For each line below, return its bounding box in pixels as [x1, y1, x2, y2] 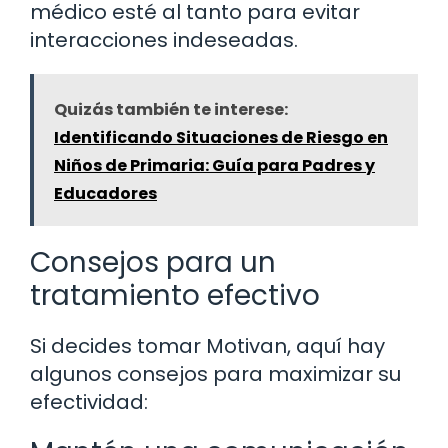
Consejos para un [30, 242, 276, 282]
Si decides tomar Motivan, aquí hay [30, 331, 385, 360]
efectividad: [30, 387, 148, 416]
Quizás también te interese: [54, 97, 288, 121]
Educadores [54, 181, 157, 205]
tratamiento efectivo [30, 275, 320, 315]
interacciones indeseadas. [30, 25, 298, 54]
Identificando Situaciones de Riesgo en [54, 125, 388, 149]
